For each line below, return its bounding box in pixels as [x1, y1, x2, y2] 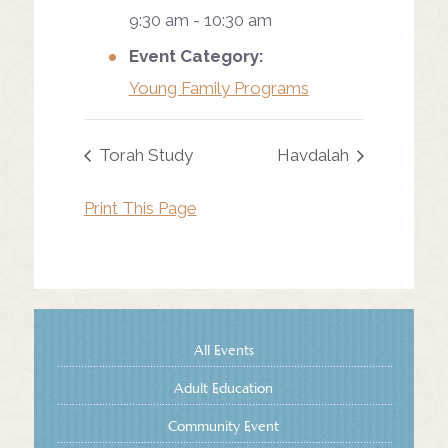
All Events [193, 341, 254, 360]
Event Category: [128, 45, 264, 66]
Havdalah [277, 145, 354, 166]
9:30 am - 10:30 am [128, 9, 272, 30]
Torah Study [94, 145, 193, 166]
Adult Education [174, 379, 274, 398]
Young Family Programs [128, 77, 309, 98]
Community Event [168, 417, 280, 436]
